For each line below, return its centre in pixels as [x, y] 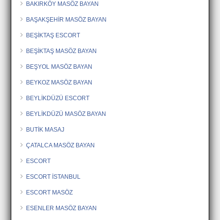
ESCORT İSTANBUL [54, 177]
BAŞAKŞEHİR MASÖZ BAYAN [67, 19]
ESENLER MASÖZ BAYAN [62, 208]
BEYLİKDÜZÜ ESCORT [58, 98]
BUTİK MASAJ [45, 129]
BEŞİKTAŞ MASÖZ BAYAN [62, 51]
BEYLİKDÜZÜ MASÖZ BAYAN [66, 114]
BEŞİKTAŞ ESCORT [53, 35]
